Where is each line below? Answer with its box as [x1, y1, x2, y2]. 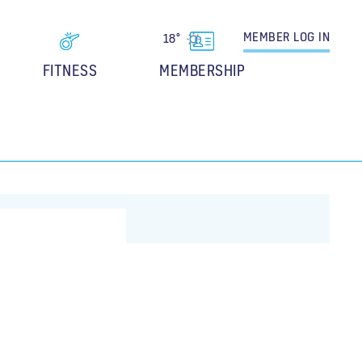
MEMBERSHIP [159, 61, 245, 80]
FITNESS [42, 61, 97, 80]
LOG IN [289, 28, 330, 44]
